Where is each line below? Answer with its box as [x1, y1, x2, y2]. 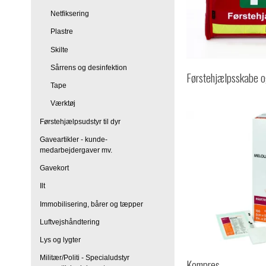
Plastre [50, 27, 73, 36]
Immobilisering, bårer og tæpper [40, 199, 143, 208]
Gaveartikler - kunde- [40, 135, 107, 144]
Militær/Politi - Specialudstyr [40, 254, 129, 262]
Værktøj [50, 99, 75, 108]
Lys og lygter [40, 236, 81, 245]
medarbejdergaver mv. [40, 145, 112, 154]
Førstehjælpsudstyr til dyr [40, 117, 121, 126]
